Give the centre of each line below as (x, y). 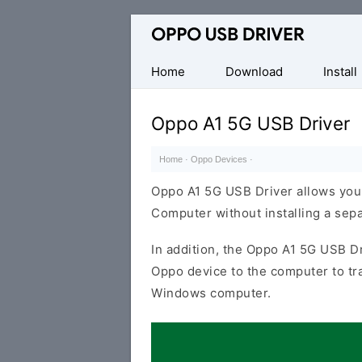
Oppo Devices (219, 159)
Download (254, 72)
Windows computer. (211, 293)
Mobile (152, 69)
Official (152, 25)
